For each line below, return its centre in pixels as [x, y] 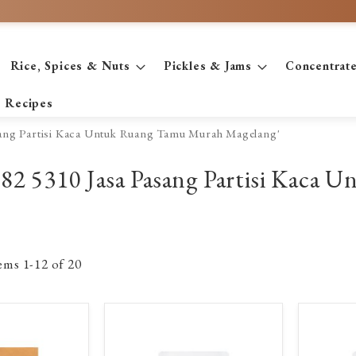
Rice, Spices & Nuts [70, 66]
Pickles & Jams [207, 66]
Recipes [29, 103]
